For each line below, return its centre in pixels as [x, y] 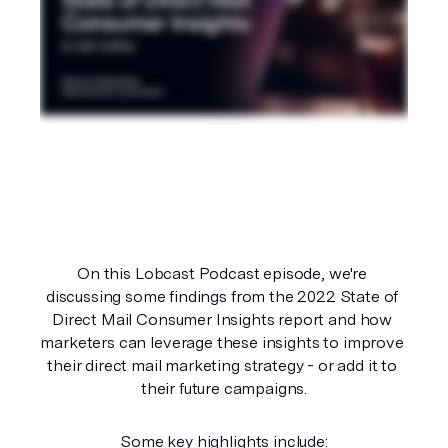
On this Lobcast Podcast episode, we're [222, 273]
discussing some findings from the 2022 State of [222, 296]
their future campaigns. [224, 388]
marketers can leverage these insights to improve [222, 342]
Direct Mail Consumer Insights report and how [222, 319]
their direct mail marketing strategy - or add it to [222, 365]
